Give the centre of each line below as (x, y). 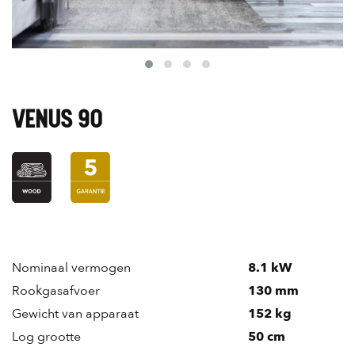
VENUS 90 (57, 120)
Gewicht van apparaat (75, 314)
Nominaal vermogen (71, 268)
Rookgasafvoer (56, 291)
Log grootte (46, 337)
